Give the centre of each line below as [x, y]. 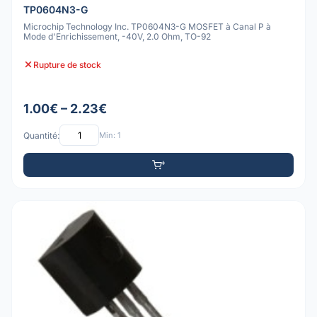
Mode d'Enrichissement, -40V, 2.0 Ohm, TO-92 [117, 36]
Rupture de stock [67, 64]
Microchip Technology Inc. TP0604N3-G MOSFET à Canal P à [147, 26]
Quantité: [41, 135]
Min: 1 [110, 135]
